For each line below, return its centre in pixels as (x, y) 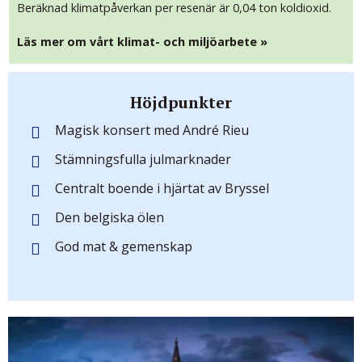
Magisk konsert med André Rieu (152, 130)
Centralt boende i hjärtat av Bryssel (162, 188)
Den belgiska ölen (109, 217)
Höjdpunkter (181, 102)
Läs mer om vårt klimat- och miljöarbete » (142, 41)
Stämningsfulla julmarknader (143, 159)
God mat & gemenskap (123, 246)
